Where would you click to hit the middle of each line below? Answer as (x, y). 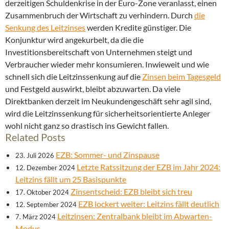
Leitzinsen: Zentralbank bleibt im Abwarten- (135, 216)
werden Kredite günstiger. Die (138, 28)
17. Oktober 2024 (42, 192)
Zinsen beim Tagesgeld (181, 77)
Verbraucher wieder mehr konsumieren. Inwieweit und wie (107, 64)
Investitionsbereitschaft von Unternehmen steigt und (99, 52)
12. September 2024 (46, 205)
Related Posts (35, 137)
